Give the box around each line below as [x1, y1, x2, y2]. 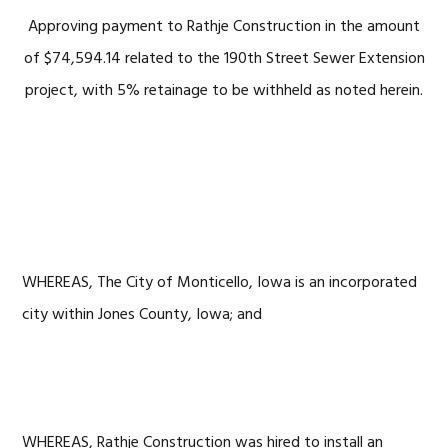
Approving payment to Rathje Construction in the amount [28, 14, 420, 40]
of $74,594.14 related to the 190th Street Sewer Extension [23, 46, 425, 72]
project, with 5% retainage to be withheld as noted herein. [25, 78, 423, 104]
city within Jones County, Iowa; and [22, 302, 263, 328]
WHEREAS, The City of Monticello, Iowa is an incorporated [22, 270, 418, 296]
